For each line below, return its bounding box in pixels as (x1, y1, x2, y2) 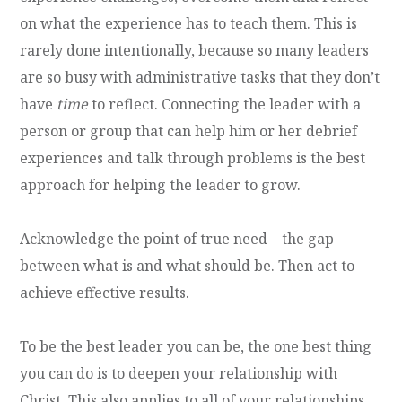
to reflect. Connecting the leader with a (88, 93, 362, 114)
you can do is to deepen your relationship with (20, 363, 338, 383)
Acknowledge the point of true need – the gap (20, 228, 335, 249)
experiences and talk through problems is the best (20, 147, 366, 168)
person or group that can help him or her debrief (20, 120, 358, 141)
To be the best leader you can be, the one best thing (20, 336, 372, 356)
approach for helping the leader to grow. (20, 174, 301, 195)
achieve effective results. (20, 282, 190, 302)
